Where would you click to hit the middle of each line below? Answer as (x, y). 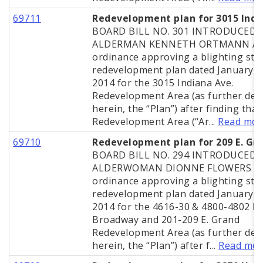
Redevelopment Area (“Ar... (155, 122)
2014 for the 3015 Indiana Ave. (163, 83)
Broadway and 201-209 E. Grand (166, 220)
